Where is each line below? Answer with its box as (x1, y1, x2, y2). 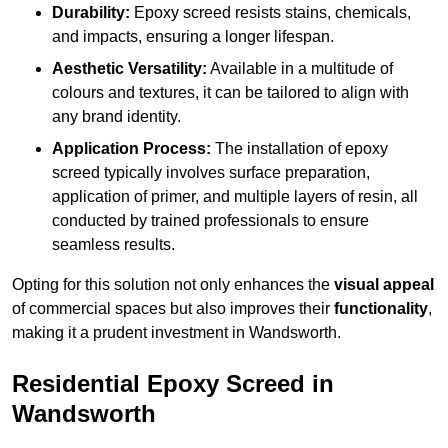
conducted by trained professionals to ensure (52, 212, 369, 230)
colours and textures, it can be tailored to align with (52, 84, 409, 102)
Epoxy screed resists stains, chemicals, (130, 4, 411, 22)
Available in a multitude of (207, 60, 393, 78)
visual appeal (334, 276, 434, 294)
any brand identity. (52, 108, 181, 126)
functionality (334, 300, 428, 318)
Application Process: (52, 140, 211, 158)
